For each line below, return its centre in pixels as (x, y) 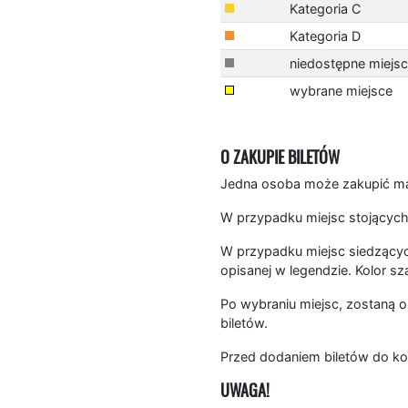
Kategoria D (325, 36)
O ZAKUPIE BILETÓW (280, 157)
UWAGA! (245, 390)
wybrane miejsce (341, 90)
